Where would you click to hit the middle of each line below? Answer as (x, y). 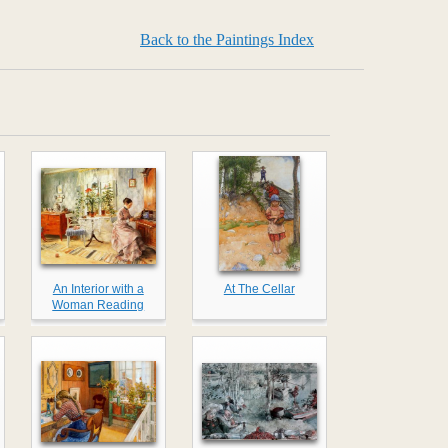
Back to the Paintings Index (227, 39)
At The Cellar (259, 289)
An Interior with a (98, 289)
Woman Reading (98, 305)
